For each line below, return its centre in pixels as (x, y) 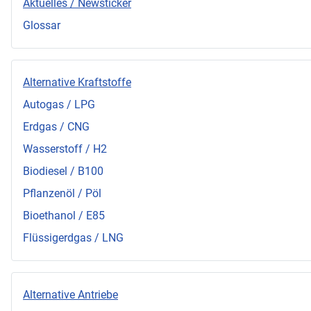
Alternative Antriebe (70, 295)
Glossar (42, 26)
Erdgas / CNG (56, 127)
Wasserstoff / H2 (65, 149)
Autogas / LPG (59, 105)
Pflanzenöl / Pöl (62, 194)
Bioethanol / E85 (64, 216)
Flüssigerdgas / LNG (73, 238)
